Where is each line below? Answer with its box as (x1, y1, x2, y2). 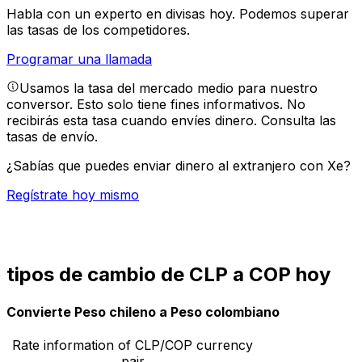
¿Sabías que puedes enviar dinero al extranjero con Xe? (6, 158, 351, 175)
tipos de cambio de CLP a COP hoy (6, 263, 330, 287)
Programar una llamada (6, 51, 152, 68)
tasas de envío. (6, 128, 98, 145)
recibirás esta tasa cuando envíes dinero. (6, 112, 261, 129)
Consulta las (261, 112, 336, 129)
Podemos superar (239, 6, 349, 23)
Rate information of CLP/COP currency (12, 336, 253, 353)
